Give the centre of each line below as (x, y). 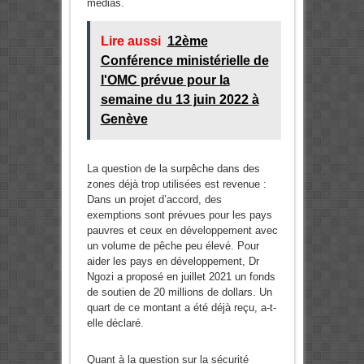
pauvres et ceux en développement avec (182, 231)
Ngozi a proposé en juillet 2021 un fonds (181, 277)
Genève (124, 119)
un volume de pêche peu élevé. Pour (173, 246)
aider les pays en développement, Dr (173, 262)
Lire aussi (130, 41)
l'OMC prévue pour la (165, 80)
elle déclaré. (115, 323)
